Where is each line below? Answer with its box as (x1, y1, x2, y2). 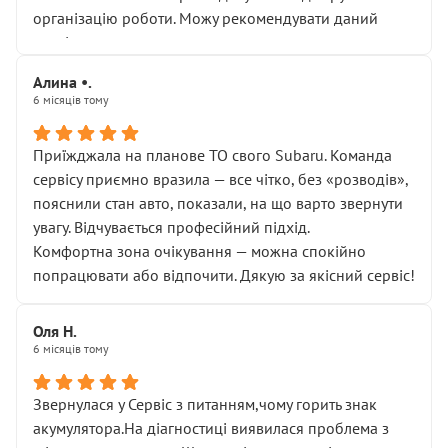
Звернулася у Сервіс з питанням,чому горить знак (33, 394, 377, 414)
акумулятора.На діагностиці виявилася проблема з (33, 418, 389, 438)
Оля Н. (33, 321, 77, 341)
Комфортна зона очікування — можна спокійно (33, 241, 366, 261)
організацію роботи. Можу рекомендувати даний (33, 8, 378, 28)
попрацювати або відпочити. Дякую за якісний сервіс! (33, 265, 415, 285)
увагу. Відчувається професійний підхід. (33, 217, 310, 237)
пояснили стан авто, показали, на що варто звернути (33, 193, 403, 213)
